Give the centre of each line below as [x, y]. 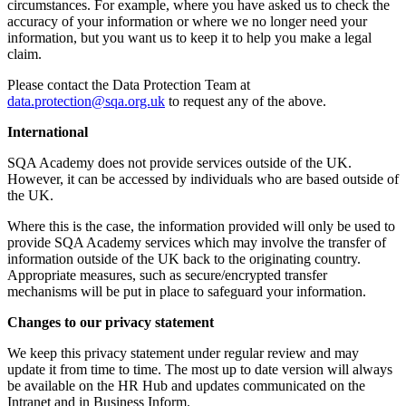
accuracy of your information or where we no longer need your [187, 21]
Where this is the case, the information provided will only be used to [201, 226]
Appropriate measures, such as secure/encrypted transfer [167, 275]
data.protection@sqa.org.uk [86, 101]
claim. [24, 53]
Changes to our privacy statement [111, 322]
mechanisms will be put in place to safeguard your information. [187, 291]
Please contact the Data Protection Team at [129, 84]
